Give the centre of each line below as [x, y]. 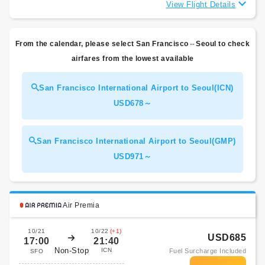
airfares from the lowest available [132, 59]
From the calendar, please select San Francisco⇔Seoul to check [132, 44]
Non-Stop [72, 250]
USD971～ [132, 156]
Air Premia [81, 205]
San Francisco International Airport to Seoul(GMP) [136, 141]
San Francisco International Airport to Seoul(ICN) [136, 88]
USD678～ [132, 103]
